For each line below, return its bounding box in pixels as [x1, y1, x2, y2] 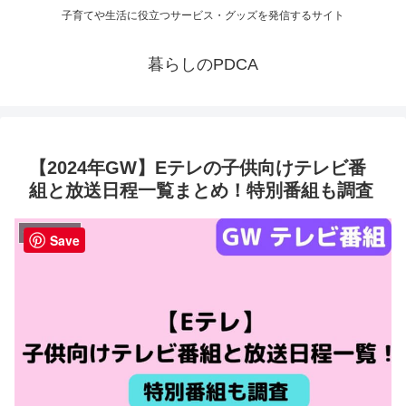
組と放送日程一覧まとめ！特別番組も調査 [29, 180, 373, 201]
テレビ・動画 [23, 227, 77, 238]
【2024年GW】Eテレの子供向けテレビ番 [29, 158, 366, 179]
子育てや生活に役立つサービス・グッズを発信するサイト [62, 9, 344, 23]
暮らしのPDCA [148, 55, 258, 74]
